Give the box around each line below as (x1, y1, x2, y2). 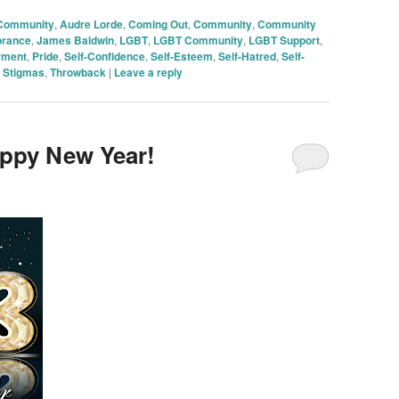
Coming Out (127, 15, 188, 32)
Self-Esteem (150, 47, 213, 64)
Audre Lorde (59, 15, 123, 32)
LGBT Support (248, 31, 320, 48)
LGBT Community (152, 31, 243, 48)
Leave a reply (113, 63, 183, 80)
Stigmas (2, 63, 45, 80)
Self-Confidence (63, 47, 145, 64)
